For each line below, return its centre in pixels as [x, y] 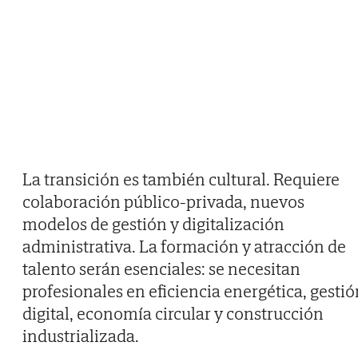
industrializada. [81, 336]
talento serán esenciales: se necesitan [161, 269]
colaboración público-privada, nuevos [163, 202]
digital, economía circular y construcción [173, 314]
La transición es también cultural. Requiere [181, 179]
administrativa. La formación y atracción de [184, 247]
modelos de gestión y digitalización [153, 224]
